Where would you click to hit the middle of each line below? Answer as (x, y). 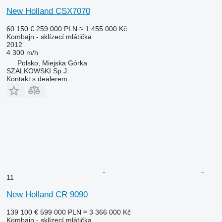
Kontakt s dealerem (37, 79)
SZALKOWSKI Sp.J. (37, 71)
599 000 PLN (60, 212)
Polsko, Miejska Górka (52, 63)
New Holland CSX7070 (48, 11)
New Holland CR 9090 (47, 194)
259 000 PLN (56, 28)
